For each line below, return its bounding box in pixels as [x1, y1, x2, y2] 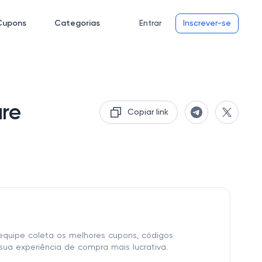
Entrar [139, 19, 161, 27]
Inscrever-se [183, 19, 231, 27]
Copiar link [127, 108, 168, 116]
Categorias [54, 19, 100, 27]
